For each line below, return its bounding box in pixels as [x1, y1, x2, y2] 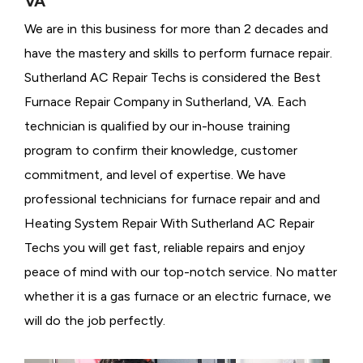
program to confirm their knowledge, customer [24, 143, 297, 159]
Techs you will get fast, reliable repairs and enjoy [24, 240, 305, 256]
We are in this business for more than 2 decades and [24, 21, 328, 37]
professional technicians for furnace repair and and [24, 191, 320, 207]
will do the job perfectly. [24, 313, 165, 329]
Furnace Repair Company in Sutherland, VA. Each [24, 94, 306, 110]
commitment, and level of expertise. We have [24, 167, 286, 183]
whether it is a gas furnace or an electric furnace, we [24, 288, 331, 305]
